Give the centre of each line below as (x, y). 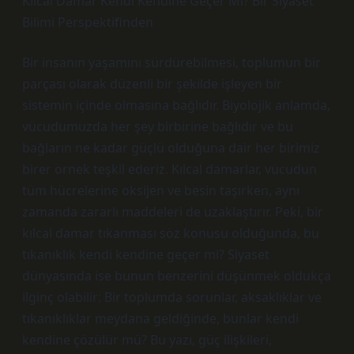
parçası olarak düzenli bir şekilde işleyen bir (152, 84)
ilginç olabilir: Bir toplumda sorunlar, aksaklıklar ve (172, 297)
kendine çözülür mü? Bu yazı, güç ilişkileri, (147, 340)
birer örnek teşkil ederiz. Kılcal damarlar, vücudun (169, 169)
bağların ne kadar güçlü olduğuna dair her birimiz (171, 148)
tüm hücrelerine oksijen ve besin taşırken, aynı (161, 190)
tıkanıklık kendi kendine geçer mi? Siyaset (146, 254)
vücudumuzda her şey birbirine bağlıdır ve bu (158, 126)
